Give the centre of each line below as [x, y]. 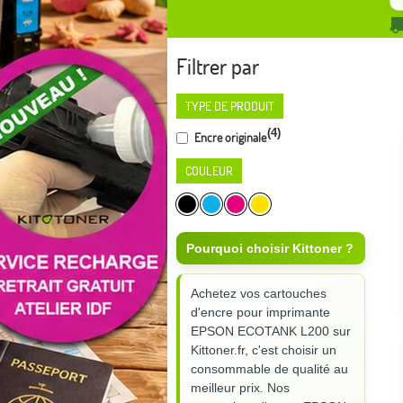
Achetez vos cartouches [259, 293]
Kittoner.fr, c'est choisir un [264, 349]
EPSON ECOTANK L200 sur [271, 331]
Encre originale [229, 137]
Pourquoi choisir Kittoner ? [270, 248]
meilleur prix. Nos [240, 387]
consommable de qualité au [269, 368]
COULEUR [209, 170]
